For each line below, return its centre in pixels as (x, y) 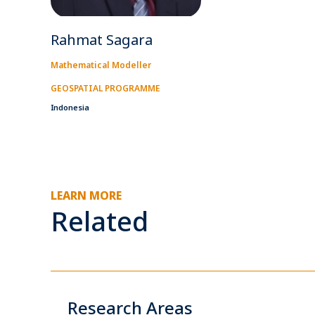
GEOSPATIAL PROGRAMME (105, 88)
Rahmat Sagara (102, 39)
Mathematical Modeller (101, 65)
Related (99, 220)
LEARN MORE (86, 195)
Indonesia (70, 107)
